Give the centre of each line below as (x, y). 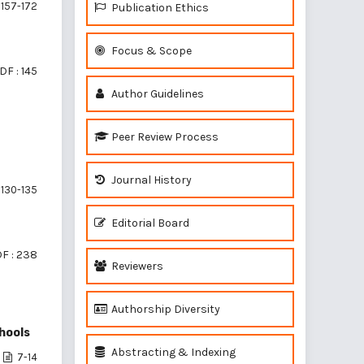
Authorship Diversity (165, 309)
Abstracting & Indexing (172, 352)
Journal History (150, 180)
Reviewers (136, 266)
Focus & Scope (150, 51)
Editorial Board (149, 223)
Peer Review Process (164, 137)
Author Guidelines (156, 94)
